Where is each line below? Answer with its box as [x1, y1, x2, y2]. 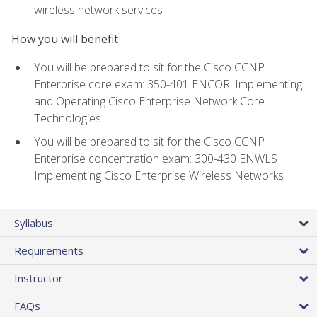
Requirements [14, 243, 83, 258]
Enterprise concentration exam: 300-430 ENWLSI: [34, 150, 283, 166]
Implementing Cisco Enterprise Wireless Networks [34, 167, 284, 183]
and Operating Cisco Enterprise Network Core [34, 93, 265, 110]
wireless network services [34, 2, 163, 18]
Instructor [14, 270, 63, 285]
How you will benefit [11, 30, 118, 47]
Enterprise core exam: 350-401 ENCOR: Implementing [34, 76, 302, 93]
